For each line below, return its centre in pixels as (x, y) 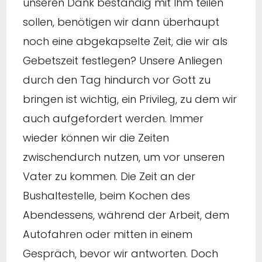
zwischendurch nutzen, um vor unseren (124, 157)
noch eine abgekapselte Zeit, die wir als (125, 41)
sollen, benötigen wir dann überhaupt (121, 22)
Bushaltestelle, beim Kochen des (106, 195)
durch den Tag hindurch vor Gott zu (117, 80)
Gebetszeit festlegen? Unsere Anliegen (123, 60)
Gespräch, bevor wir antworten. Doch (120, 253)
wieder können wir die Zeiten (96, 137)
